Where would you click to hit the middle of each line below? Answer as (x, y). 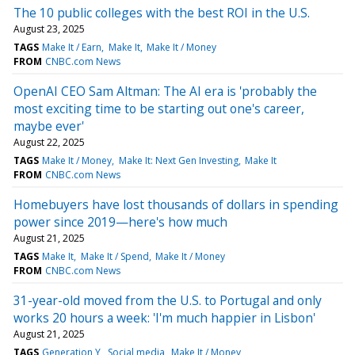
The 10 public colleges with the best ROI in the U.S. (162, 12)
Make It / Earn (72, 47)
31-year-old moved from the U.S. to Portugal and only (168, 300)
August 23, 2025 (49, 29)
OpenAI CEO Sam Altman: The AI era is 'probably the (165, 91)
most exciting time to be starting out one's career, (159, 108)
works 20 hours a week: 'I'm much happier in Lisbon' (164, 317)
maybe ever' (49, 126)
